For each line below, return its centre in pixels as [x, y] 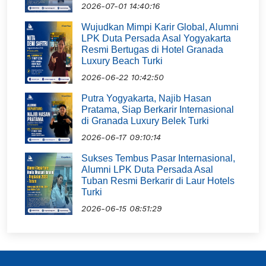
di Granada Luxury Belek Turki [145, 121]
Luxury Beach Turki [122, 61]
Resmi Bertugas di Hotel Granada [152, 50]
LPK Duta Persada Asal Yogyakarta [156, 38]
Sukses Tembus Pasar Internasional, [158, 158]
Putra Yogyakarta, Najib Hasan [146, 98]
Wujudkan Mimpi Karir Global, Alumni [160, 27]
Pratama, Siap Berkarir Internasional [158, 110]
